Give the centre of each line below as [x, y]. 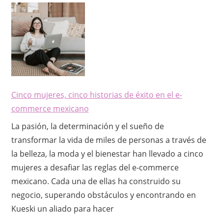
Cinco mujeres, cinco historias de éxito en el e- [96, 95]
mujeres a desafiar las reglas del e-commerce [95, 167]
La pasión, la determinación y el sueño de [87, 126]
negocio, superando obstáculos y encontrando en [103, 195]
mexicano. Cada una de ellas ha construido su [96, 181]
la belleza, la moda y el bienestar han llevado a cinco [107, 153]
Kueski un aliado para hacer [62, 208]
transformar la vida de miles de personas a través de [109, 140]
